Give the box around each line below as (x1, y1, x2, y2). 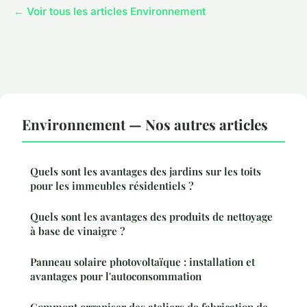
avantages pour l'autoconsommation (30, 269, 201, 284)
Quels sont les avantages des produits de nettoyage (30, 210, 273, 224)
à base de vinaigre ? (30, 224, 125, 238)
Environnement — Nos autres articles (22, 114, 268, 134)
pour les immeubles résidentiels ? (30, 179, 193, 193)
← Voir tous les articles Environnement (14, 5, 206, 19)
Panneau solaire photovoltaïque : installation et (30, 255, 255, 269)
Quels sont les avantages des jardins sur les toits (30, 164, 261, 179)
